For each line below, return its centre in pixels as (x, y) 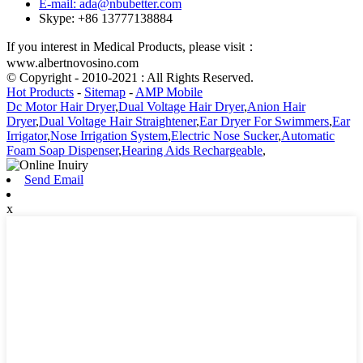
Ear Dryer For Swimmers (264, 122)
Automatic (308, 136)
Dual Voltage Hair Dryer (181, 107)
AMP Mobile (169, 92)
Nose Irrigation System (109, 136)
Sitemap (105, 92)
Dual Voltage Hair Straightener (117, 122)
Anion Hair (276, 107)
